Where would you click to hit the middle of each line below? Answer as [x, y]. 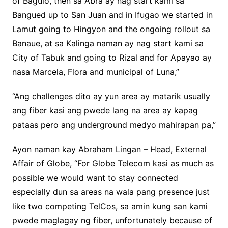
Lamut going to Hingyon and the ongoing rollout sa [111, 29]
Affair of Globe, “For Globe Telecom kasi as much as [113, 164]
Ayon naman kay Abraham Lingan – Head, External [109, 149]
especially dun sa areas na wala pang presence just [111, 192]
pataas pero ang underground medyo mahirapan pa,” [114, 125]
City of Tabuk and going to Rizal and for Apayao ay [112, 58]
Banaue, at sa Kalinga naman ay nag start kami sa [108, 44]
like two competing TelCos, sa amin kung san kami [110, 206]
